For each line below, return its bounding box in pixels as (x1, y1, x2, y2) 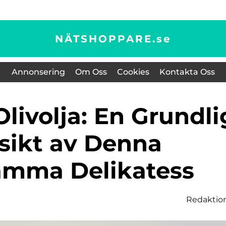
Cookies (117, 67, 149, 77)
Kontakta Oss (159, 67, 215, 77)
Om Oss (75, 67, 107, 77)
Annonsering (11, 67, 65, 77)
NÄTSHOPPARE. (54, 32, 156, 45)
